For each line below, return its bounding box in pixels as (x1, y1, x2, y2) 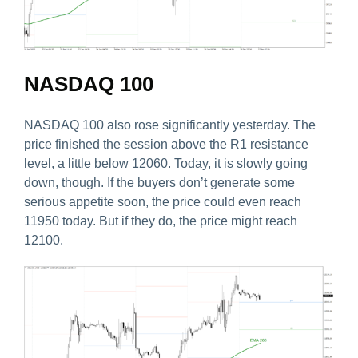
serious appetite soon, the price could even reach (24, 195, 301, 209)
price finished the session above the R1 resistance (24, 137, 308, 152)
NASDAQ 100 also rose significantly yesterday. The (24, 118, 316, 133)
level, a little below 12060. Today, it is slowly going (24, 157, 308, 171)
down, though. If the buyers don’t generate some (24, 176, 295, 190)
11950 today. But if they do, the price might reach (24, 214, 297, 229)
